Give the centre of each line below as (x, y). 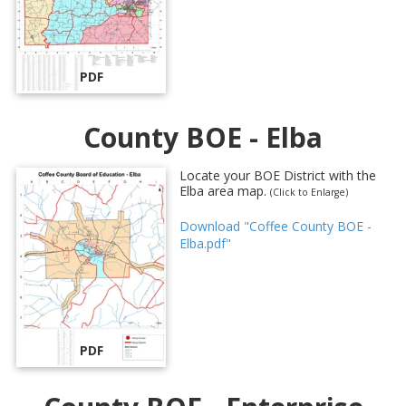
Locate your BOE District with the (278, 176)
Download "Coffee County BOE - (275, 227)
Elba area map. (225, 191)
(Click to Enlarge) (309, 193)
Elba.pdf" (205, 244)
